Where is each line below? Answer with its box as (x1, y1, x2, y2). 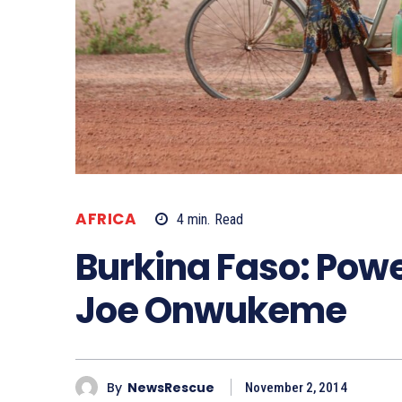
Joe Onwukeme (75, 285, 346, 336)
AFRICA (75, 207, 136, 230)
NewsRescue (127, 378, 214, 397)
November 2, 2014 (245, 380, 347, 397)
